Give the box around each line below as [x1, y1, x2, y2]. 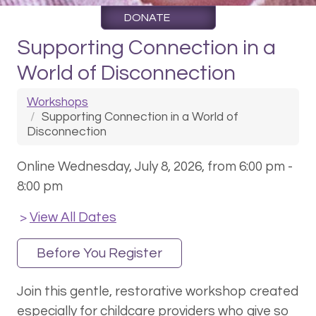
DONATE [123, 12, 170, 24]
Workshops [27, 95, 88, 109]
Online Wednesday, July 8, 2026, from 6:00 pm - [17, 159, 293, 174]
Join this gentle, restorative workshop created [17, 284, 298, 298]
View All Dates [30, 209, 116, 224]
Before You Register [37, 245, 163, 260]
